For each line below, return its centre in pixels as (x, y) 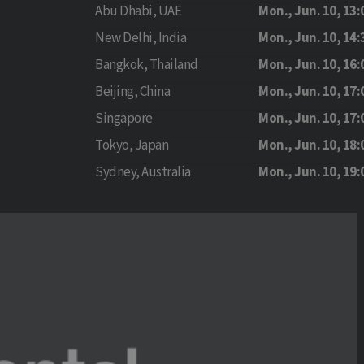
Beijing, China (133, 92)
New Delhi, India (141, 38)
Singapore (124, 119)
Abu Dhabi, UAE (139, 11)
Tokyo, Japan (132, 145)
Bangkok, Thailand (147, 65)
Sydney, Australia (143, 172)
